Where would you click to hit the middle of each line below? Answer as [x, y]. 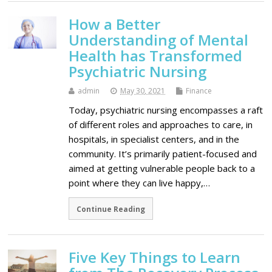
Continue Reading [111, 209]
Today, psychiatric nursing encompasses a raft [166, 110]
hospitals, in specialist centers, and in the [154, 139]
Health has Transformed [156, 55]
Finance [199, 90]
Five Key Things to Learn [155, 257]
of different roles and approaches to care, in [161, 124]
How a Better [115, 24]
